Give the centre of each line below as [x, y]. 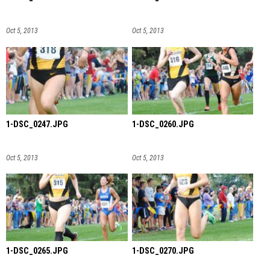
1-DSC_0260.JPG [163, 124]
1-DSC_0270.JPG [163, 251]
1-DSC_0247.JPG [37, 124]
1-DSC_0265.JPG [37, 251]
